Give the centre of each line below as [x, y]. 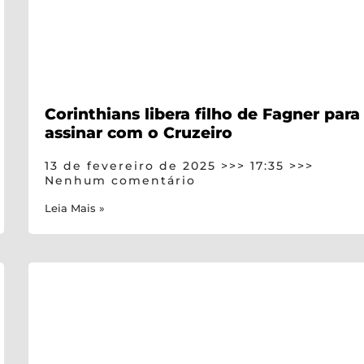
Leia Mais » [75, 209]
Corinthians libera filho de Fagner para [203, 114]
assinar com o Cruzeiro [139, 133]
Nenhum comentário [121, 181]
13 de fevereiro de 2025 [133, 166]
